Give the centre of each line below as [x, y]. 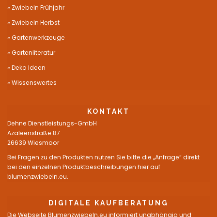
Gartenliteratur [33, 53]
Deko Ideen [29, 68]
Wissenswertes [34, 83]
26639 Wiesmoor [33, 143]
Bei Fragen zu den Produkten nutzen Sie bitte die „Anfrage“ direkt [103, 157]
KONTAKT [108, 111]
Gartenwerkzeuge [38, 38]
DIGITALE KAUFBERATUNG [108, 203]
